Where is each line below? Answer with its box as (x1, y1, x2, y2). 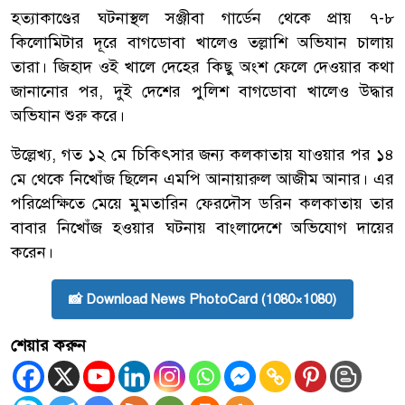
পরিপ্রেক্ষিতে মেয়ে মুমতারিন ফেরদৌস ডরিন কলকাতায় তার (11, 193, 394, 213)
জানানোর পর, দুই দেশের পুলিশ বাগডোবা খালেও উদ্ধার (11, 80, 394, 101)
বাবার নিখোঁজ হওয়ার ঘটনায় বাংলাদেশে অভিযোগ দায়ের (11, 217, 394, 238)
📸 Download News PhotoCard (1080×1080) (69, 290, 336, 307)
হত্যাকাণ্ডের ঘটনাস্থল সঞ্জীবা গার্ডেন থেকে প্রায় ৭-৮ (11, 7, 394, 28)
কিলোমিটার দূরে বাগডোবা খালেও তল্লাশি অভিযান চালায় (11, 32, 394, 52)
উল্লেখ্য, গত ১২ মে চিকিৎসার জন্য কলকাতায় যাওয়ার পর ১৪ (11, 144, 394, 165)
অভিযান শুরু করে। (11, 105, 125, 126)
